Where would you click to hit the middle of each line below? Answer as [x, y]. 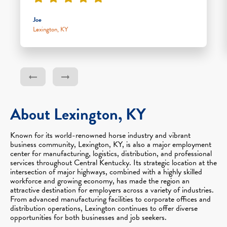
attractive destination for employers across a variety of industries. [112, 190]
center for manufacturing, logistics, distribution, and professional [111, 153]
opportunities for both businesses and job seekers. [88, 217]
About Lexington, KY [78, 114]
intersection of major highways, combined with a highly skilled [106, 172]
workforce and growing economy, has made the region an [100, 181]
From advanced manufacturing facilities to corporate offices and [110, 199]
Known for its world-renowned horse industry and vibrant [100, 135]
